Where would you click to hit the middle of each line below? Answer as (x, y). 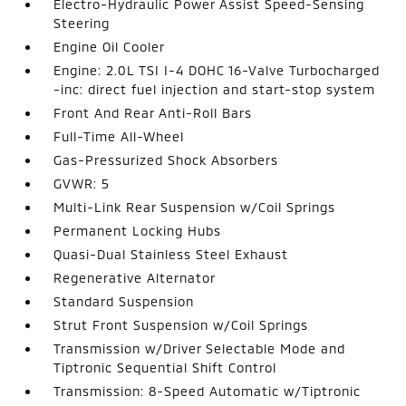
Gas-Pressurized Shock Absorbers (166, 159)
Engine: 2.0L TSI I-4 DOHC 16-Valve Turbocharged (217, 70)
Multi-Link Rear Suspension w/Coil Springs (195, 207)
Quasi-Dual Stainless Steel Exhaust (171, 254)
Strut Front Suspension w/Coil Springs (181, 324)
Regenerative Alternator (135, 277)
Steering (82, 23)
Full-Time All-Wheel (119, 136)
